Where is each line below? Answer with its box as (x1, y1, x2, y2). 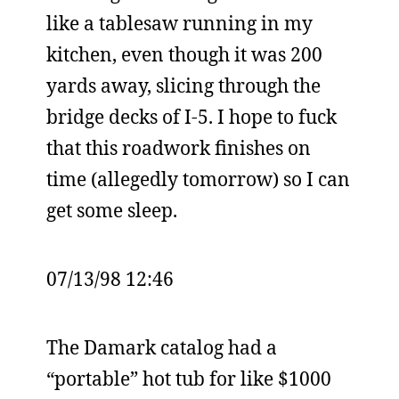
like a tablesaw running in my (46, 11, 313, 36)
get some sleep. (46, 198, 177, 223)
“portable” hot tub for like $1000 (46, 366, 331, 391)
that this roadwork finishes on (46, 135, 311, 160)
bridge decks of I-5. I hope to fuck (46, 104, 337, 129)
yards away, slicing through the (46, 73, 321, 98)
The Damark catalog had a (46, 335, 277, 360)
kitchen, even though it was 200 (46, 42, 322, 67)
